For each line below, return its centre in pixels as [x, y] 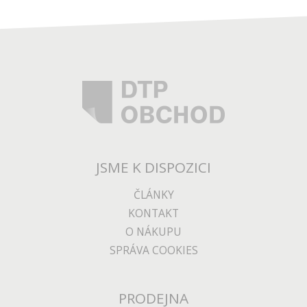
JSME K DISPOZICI [153, 168]
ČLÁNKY [153, 195]
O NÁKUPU [153, 232]
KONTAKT [153, 213]
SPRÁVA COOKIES [153, 250]
